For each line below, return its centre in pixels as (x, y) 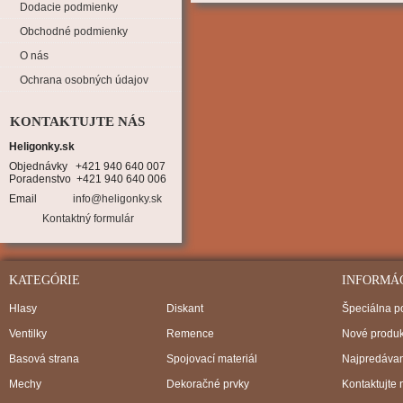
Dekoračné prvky (208, 384)
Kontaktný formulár (88, 219)
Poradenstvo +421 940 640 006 (88, 179)
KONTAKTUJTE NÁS (77, 121)
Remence (190, 334)
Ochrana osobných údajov (84, 80)
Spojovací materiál (212, 359)
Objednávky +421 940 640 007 (87, 166)
